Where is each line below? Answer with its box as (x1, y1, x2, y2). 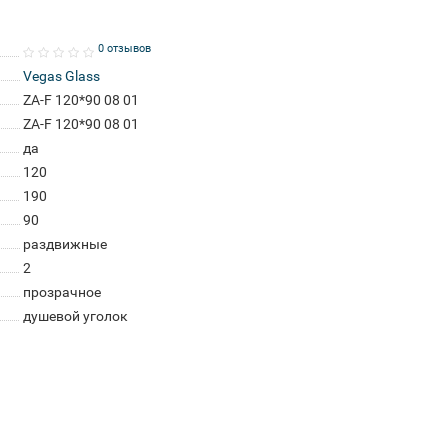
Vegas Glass (22, 68, 100, 84)
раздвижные (22, 236, 107, 252)
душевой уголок (22, 308, 128, 324)
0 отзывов (97, 41, 151, 55)
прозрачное (22, 284, 101, 300)
